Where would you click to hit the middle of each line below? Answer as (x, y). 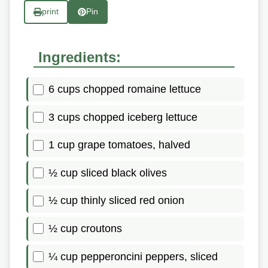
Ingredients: (80, 57)
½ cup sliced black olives (108, 173)
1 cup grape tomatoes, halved (119, 145)
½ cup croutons (85, 228)
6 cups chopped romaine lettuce (125, 89)
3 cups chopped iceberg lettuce (123, 117)
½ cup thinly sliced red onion (116, 201)
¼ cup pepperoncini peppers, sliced (133, 256)
